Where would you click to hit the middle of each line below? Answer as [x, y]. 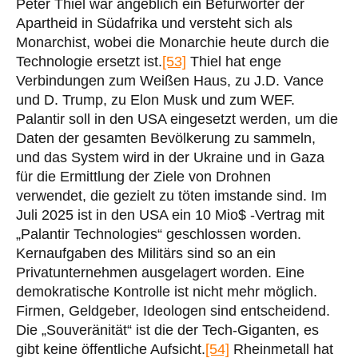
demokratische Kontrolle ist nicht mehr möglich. [167, 291]
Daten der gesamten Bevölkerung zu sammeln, [166, 138]
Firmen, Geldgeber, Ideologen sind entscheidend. [173, 310]
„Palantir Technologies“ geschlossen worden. [159, 234]
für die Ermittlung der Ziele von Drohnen [143, 176]
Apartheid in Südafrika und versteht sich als [154, 23]
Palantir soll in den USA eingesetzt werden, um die [177, 119]
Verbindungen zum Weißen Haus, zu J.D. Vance [170, 80]
